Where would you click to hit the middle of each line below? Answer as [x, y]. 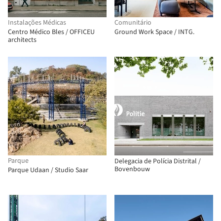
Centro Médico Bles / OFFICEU [51, 32]
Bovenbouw [132, 169]
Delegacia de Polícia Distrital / [158, 161]
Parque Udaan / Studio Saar [48, 170]
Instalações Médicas [37, 23]
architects [22, 40]
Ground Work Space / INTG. [154, 32]
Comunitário [133, 23]
